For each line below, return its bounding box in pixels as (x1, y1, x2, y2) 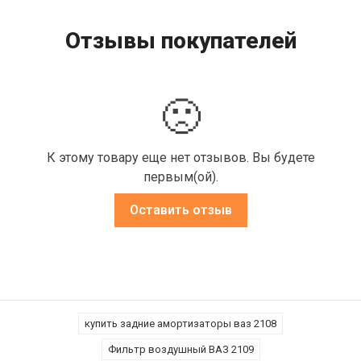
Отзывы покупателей (64, 27, 297, 55)
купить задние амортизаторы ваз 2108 (85, 317, 276, 330)
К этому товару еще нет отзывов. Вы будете (46, 150, 315, 166)
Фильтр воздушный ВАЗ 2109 (107, 343, 254, 356)
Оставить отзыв (129, 202, 232, 218)
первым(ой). (143, 169, 218, 185)
